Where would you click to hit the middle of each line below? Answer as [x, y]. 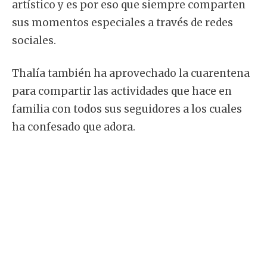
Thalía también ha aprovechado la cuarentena [131, 74]
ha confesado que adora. [74, 127]
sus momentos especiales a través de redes [122, 22]
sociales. [34, 40]
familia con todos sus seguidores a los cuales [127, 109]
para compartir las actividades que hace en [122, 91]
